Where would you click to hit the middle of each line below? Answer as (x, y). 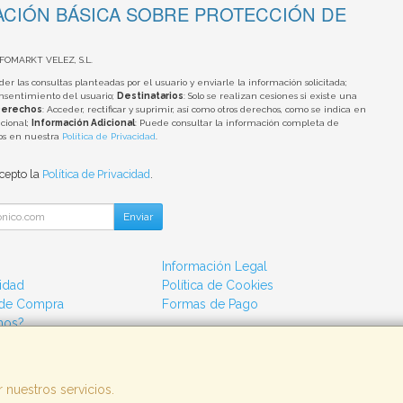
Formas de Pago (210, 304)
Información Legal (215, 266)
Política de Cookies (218, 285)
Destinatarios (150, 96)
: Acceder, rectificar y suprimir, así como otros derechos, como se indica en (204, 109)
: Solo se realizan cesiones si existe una (270, 96)
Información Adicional (83, 123)
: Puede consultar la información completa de (237, 123)
